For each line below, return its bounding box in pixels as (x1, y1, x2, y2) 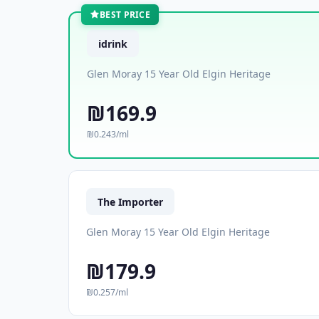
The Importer (98, 194, 163, 209)
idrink (98, 36, 127, 51)
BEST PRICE (100, 8, 150, 21)
